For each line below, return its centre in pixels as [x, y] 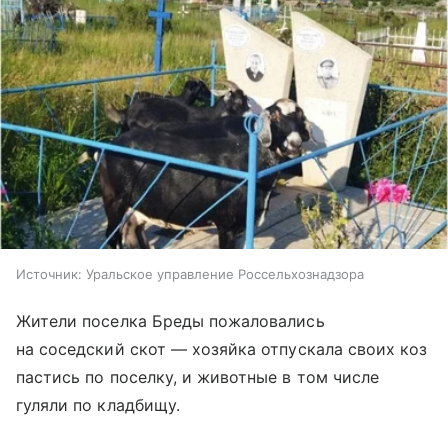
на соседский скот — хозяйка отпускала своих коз [222, 349]
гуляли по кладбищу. [98, 405]
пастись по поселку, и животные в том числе [198, 377]
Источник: [49, 274]
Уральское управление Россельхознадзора [225, 274]
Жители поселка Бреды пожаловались [170, 321]
